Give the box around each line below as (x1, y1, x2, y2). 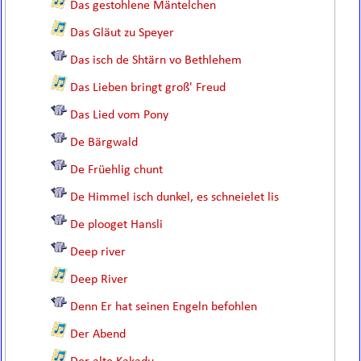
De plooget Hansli (70, 218, 164, 231)
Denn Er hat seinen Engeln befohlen (70, 301, 258, 313)
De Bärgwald (70, 136, 139, 149)
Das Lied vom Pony (70, 109, 169, 122)
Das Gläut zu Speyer (70, 27, 175, 39)
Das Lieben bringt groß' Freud (70, 81, 226, 94)
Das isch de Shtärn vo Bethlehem (70, 54, 243, 67)
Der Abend (70, 328, 127, 341)
